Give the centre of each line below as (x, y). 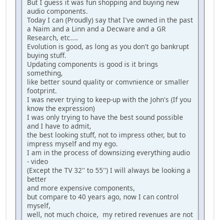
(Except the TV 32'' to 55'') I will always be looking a (109, 170)
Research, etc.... (53, 38)
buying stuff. (47, 55)
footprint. (42, 91)
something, (45, 73)
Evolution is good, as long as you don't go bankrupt (108, 47)
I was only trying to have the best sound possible (105, 117)
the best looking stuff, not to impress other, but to (106, 135)
